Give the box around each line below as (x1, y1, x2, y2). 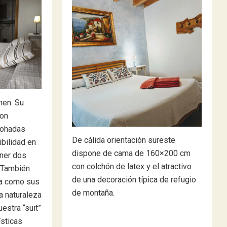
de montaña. (72, 188, 115, 198)
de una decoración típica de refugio (72, 175, 196, 185)
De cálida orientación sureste (72, 135, 175, 145)
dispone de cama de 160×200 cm (72, 148, 191, 159)
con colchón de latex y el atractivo (72, 162, 192, 172)
